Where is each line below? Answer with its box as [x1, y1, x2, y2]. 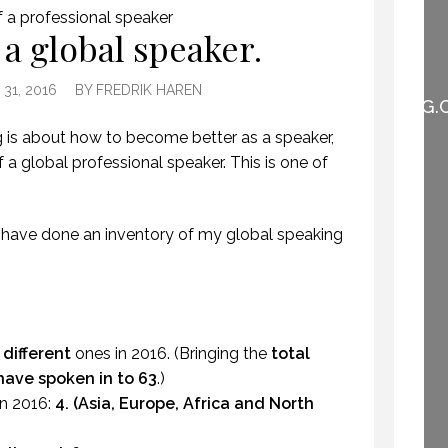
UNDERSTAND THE [220, 38, 387, 60]
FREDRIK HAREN [95, 81, 202, 98]
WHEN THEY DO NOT [210, 19, 398, 41]
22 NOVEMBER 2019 [237, 142, 370, 159]
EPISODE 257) [245, 114, 363, 136]
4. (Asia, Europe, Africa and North [55, 393, 314, 413]
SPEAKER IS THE [231, 57, 376, 79]
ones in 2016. [71, 343, 170, 363]
